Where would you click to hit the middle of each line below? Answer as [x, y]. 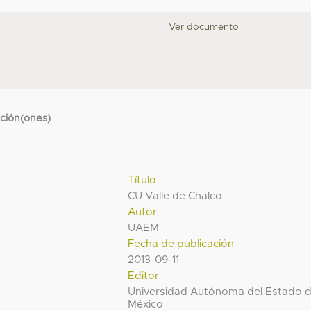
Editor [144, 276]
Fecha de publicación [181, 244]
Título [142, 180]
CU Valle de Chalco [175, 196]
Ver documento [204, 27]
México [146, 304]
